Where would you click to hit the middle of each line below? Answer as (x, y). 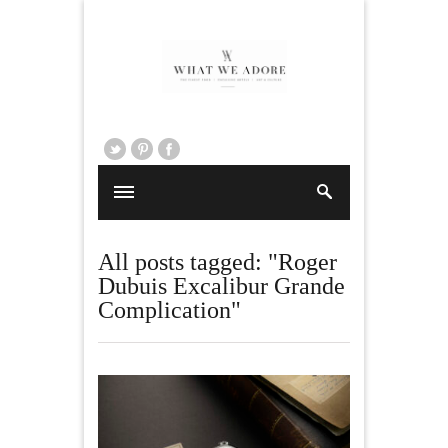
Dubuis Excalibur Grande (221, 286)
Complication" (169, 310)
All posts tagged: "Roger (217, 262)
